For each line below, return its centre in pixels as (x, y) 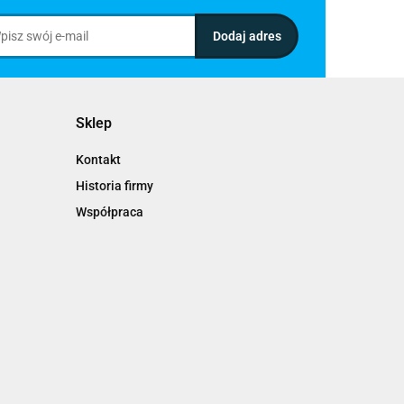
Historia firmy (114, 186)
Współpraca (109, 212)
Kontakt (98, 160)
